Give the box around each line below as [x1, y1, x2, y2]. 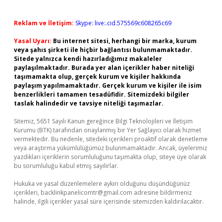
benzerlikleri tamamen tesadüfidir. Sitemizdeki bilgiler [14, 90, 189, 99]
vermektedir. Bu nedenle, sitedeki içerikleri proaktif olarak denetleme [14, 135, 208, 143]
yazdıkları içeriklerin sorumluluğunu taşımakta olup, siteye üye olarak [14, 153, 206, 161]
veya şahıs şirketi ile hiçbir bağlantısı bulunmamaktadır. [14, 46, 192, 54]
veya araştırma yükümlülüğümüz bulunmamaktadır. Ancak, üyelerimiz [14, 144, 207, 152]
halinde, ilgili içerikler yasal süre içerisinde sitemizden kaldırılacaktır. [14, 197, 204, 206]
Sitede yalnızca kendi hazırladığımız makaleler [14, 55, 162, 63]
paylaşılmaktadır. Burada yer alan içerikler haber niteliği [14, 63, 194, 72]
